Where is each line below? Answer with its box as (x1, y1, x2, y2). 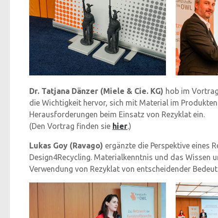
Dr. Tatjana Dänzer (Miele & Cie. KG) (29, 86, 163, 95)
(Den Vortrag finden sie (29, 121, 112, 130)
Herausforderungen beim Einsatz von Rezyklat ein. (29, 109, 205, 119)
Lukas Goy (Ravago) (29, 141, 103, 150)
